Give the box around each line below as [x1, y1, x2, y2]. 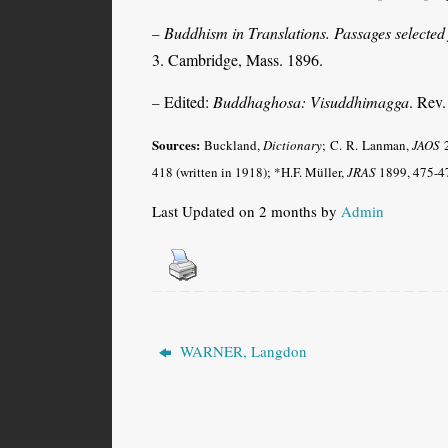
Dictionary [263, 135, 323, 154]
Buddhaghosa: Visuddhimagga [213, 90, 409, 112]
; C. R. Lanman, [322, 135, 413, 154]
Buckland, [200, 135, 264, 154]
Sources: [152, 134, 200, 154]
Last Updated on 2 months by [152, 200, 341, 221]
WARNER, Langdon [176, 340, 308, 361]
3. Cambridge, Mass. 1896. [152, 48, 323, 70]
